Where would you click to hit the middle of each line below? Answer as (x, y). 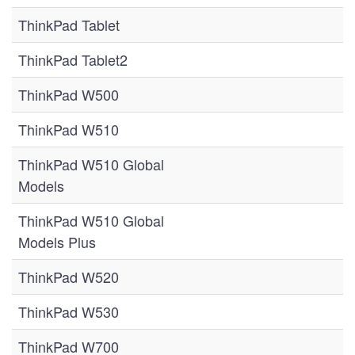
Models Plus (57, 242)
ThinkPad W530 (69, 311)
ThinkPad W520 (69, 277)
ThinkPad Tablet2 (73, 59)
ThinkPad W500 (69, 94)
